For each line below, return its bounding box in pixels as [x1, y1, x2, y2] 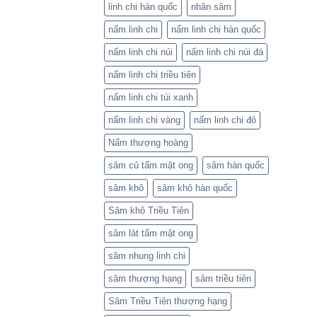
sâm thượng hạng [108, 273, 182, 284]
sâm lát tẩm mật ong [108, 228, 193, 239]
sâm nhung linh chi [108, 250, 185, 262]
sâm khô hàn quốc [157, 183, 233, 194]
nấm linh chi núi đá [186, 47, 263, 58]
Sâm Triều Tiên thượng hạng [108, 296, 227, 307]
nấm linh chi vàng [108, 115, 180, 126]
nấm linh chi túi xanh [108, 92, 193, 103]
